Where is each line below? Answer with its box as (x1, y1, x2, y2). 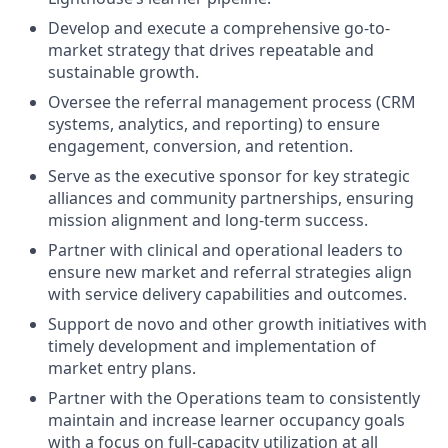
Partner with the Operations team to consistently (48, 387, 420, 409)
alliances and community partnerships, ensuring (48, 187, 414, 209)
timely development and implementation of (48, 335, 376, 357)
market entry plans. (48, 357, 196, 379)
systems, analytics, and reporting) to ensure (48, 113, 380, 135)
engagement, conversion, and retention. (48, 135, 353, 157)
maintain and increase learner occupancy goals (48, 409, 405, 431)
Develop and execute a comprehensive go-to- (48, 17, 390, 39)
